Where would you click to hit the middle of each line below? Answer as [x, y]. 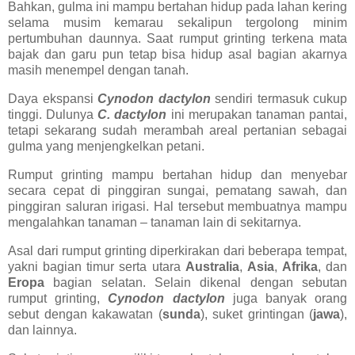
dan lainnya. [42, 330]
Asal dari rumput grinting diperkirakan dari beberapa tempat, [177, 250]
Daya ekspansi [53, 99]
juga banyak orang [286, 298]
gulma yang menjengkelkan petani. [106, 147]
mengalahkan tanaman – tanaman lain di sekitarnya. [155, 223]
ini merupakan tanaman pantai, [257, 115]
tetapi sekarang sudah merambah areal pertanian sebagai [177, 131]
